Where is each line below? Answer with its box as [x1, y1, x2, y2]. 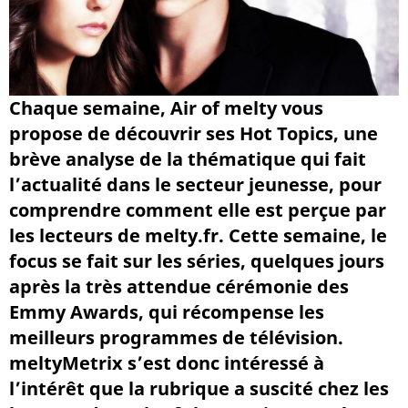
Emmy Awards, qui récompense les [9, 299, 324, 324]
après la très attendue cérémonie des [9, 273, 349, 299]
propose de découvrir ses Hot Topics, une [9, 120, 378, 146]
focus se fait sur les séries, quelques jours [9, 248, 384, 273]
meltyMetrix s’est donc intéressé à [9, 350, 324, 375]
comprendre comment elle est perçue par [9, 197, 386, 222]
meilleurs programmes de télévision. [9, 324, 343, 350]
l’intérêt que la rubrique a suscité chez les [9, 375, 389, 401]
